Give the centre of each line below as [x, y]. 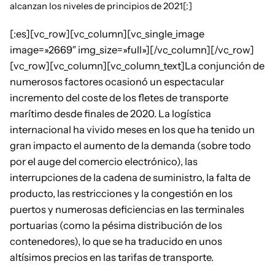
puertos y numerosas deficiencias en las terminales [127, 210]
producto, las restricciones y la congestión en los [121, 194]
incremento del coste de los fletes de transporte [119, 98]
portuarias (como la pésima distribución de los [116, 226]
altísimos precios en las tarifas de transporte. [112, 258]
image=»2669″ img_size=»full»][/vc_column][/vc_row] [132, 50]
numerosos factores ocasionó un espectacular [117, 82]
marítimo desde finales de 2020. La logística [110, 114]
